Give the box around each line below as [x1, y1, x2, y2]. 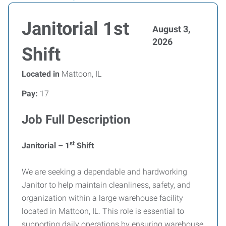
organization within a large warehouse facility [22, 193, 183, 203]
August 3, [152, 24, 190, 34]
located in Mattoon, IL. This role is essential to [22, 206, 184, 216]
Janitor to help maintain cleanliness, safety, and [22, 180, 191, 190]
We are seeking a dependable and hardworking [22, 167, 187, 177]
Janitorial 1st [22, 18, 129, 39]
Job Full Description [22, 112, 130, 127]
